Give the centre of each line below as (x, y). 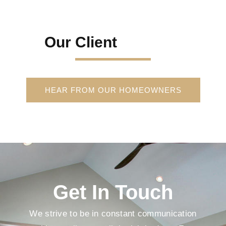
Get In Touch (113, 192)
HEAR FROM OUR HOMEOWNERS (113, 90)
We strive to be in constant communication (113, 214)
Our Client (80, 42)
